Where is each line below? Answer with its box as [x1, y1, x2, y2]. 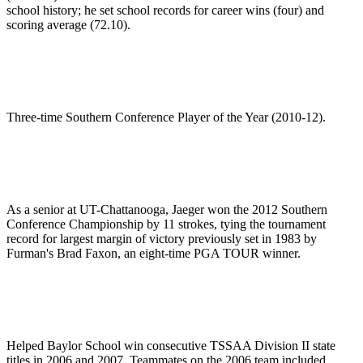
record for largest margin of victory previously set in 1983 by [6, 232, 317, 246]
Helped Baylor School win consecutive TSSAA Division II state [6, 339, 335, 353]
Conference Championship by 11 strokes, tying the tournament [6, 217, 326, 232]
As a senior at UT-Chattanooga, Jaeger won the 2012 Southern [6, 203, 327, 217]
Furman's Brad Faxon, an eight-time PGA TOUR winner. [6, 246, 301, 261]
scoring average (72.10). [6, 18, 130, 32]
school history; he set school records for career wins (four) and [6, 3, 324, 18]
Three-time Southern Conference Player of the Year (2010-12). [6, 110, 326, 125]
